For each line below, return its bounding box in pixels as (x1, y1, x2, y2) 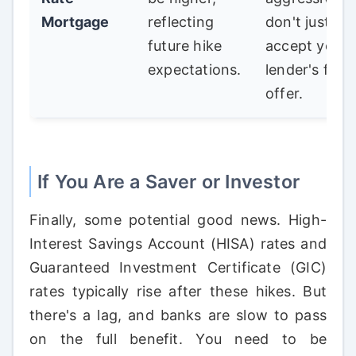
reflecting (148, 14, 214, 31)
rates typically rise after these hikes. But (29, 283, 327, 300)
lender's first (265, 61, 351, 79)
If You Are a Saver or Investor (37, 170, 300, 194)
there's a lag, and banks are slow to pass (29, 307, 327, 324)
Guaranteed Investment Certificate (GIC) (29, 259, 327, 277)
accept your (265, 37, 348, 55)
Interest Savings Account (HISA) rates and (29, 235, 327, 253)
